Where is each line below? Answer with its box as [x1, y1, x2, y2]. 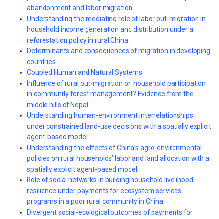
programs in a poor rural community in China [27, 197, 163, 206]
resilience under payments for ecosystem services [27, 187, 181, 195]
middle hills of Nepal [27, 101, 88, 109]
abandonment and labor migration [27, 4, 132, 12]
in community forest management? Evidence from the [27, 90, 194, 98]
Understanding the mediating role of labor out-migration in [27, 15, 206, 23]
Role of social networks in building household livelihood [27, 176, 193, 184]
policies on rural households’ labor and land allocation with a [27, 154, 209, 163]
